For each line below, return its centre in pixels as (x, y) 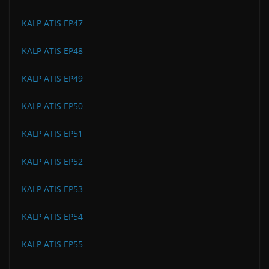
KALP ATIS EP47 (52, 23)
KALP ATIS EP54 (52, 216)
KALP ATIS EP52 (52, 161)
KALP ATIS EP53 (52, 189)
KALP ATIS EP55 (52, 244)
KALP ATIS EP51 (52, 133)
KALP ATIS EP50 (52, 106)
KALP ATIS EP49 (52, 78)
